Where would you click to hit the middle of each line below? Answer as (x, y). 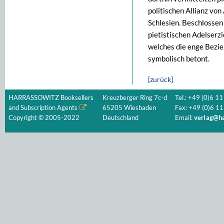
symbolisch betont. (179, 58)
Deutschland (120, 118)
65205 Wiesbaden (129, 108)
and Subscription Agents (43, 108)
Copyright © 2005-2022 (44, 118)
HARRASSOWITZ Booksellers (51, 98)
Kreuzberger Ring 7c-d (135, 98)
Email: (184, 118)
